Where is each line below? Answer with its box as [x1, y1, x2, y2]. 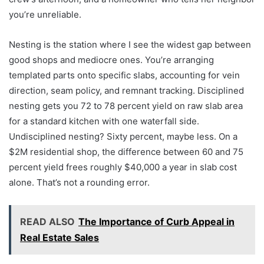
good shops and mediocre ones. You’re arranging [9, 54, 214, 65]
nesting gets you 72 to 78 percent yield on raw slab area [9, 100, 243, 111]
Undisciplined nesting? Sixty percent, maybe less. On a [9, 130, 237, 142]
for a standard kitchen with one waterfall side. [9, 115, 199, 127]
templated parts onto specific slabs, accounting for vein [9, 69, 240, 81]
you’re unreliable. [9, 8, 81, 20]
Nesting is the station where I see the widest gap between [9, 38, 251, 50]
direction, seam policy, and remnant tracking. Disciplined [9, 84, 244, 96]
